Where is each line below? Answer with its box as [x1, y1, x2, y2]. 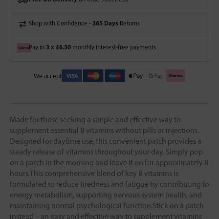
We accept [34, 72, 62, 80]
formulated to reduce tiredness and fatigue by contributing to [10, 179, 209, 189]
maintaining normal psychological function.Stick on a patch [10, 200, 204, 210]
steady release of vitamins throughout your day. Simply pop [10, 147, 203, 156]
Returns [118, 20, 140, 27]
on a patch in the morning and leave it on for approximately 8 [10, 157, 208, 167]
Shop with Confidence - [29, 20, 92, 27]
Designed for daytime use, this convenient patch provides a [10, 136, 201, 146]
